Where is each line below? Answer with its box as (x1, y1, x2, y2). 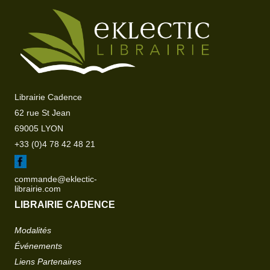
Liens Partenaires (14, 257, 82, 267)
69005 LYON (14, 124, 64, 134)
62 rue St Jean (14, 108, 71, 118)
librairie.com (14, 184, 61, 194)
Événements (14, 241, 63, 251)
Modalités (14, 225, 52, 236)
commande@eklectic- (14, 174, 98, 184)
